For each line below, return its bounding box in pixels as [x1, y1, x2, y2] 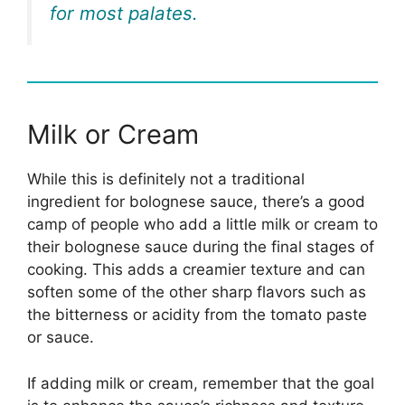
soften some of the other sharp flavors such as [27, 283, 366, 302]
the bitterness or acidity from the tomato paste [27, 306, 367, 325]
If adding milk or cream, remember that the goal [27, 373, 374, 392]
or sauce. [27, 328, 94, 347]
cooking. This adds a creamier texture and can [27, 260, 365, 279]
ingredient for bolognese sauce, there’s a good [27, 193, 365, 212]
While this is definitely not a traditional [27, 170, 305, 189]
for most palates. [50, 2, 198, 25]
